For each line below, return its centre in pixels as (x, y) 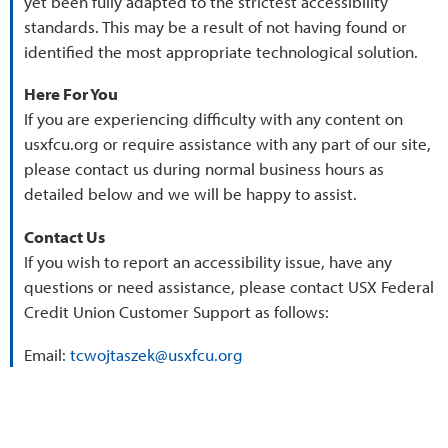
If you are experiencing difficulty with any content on (214, 119)
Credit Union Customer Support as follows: (177, 311)
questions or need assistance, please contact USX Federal (229, 286)
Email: (47, 354)
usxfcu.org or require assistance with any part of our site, (228, 144)
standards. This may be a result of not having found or (216, 26)
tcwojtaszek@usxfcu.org (157, 354)
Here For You (71, 94)
